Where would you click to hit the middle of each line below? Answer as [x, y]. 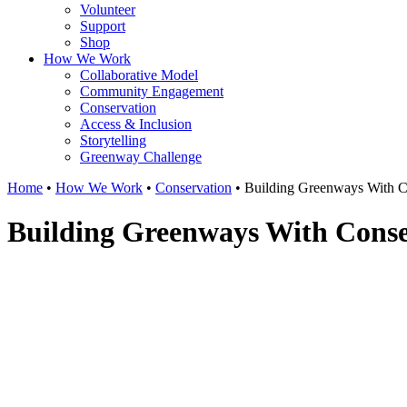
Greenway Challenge [141, 157]
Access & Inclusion [136, 124]
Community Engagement [152, 91]
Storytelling [113, 140]
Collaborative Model [139, 75]
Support [103, 26]
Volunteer [108, 10]
